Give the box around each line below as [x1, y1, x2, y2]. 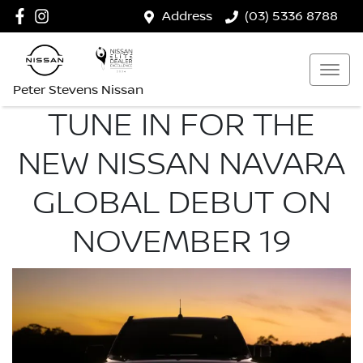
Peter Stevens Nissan [13, 83, 143, 97]
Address [162, 9, 212, 23]
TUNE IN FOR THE [48, 106, 315, 145]
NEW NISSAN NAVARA [18, 145, 345, 184]
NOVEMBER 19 [72, 223, 291, 262]
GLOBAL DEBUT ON [32, 184, 331, 223]
